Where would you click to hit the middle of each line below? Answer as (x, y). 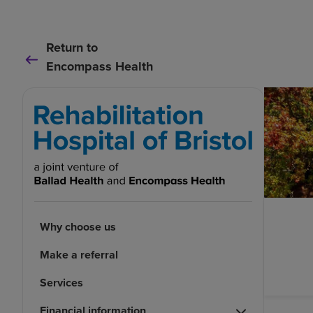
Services (61, 283)
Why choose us (78, 227)
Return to (72, 48)
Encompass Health (100, 66)
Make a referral (79, 255)
